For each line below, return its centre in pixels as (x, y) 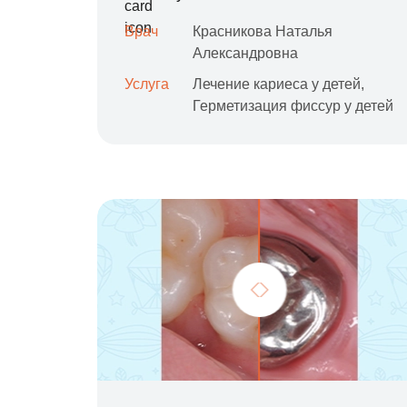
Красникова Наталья (263, 31)
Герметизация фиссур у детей (293, 106)
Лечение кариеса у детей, (278, 84)
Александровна (245, 53)
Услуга (147, 84)
